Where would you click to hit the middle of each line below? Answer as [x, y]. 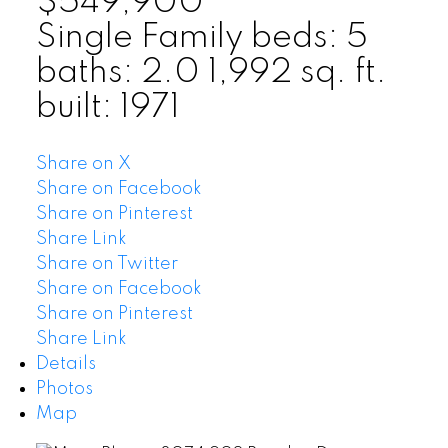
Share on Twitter [106, 263]
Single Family [139, 37]
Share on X [83, 163]
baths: [88, 72]
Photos [64, 388]
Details [65, 363]
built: [77, 107]
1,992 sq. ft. [297, 72]
